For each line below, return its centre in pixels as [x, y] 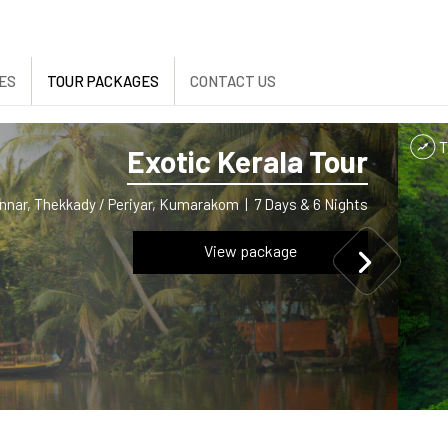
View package [250, 250]
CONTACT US [233, 81]
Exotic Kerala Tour [247, 161]
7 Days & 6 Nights [311, 204]
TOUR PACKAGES [103, 81]
